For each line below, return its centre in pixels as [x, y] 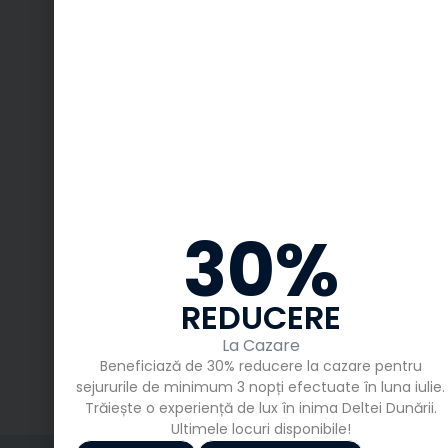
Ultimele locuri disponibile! [260, 429]
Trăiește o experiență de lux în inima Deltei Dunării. [260, 408]
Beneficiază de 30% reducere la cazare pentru [260, 366]
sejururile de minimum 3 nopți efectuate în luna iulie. [260, 387]
